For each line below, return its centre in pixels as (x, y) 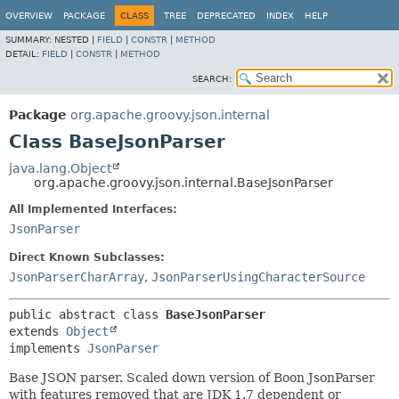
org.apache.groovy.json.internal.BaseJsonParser (183, 183)
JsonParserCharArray (77, 277)
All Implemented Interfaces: (93, 209)
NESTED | (76, 40)
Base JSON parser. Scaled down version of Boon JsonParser (192, 378)
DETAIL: (24, 54)
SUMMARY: (30, 40)
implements (48, 348)
